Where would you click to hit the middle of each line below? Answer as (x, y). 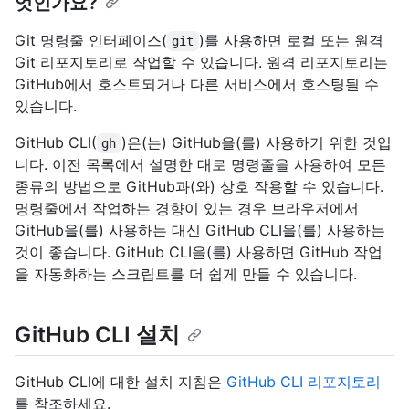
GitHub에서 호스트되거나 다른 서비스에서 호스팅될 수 (197, 84)
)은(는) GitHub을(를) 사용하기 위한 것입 (256, 143)
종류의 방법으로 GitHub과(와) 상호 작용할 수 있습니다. (199, 187)
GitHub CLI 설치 (97, 335)
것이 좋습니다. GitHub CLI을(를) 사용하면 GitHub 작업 (199, 252)
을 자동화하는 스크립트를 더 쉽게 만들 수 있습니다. (186, 274)
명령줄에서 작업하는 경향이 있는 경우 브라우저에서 (187, 209)
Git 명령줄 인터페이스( (91, 41)
